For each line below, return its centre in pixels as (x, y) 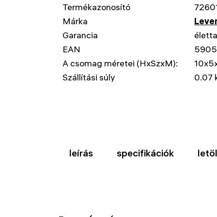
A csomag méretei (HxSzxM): (120, 63)
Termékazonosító (96, 7)
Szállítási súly (89, 77)
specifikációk (145, 153)
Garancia (80, 35)
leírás (81, 153)
